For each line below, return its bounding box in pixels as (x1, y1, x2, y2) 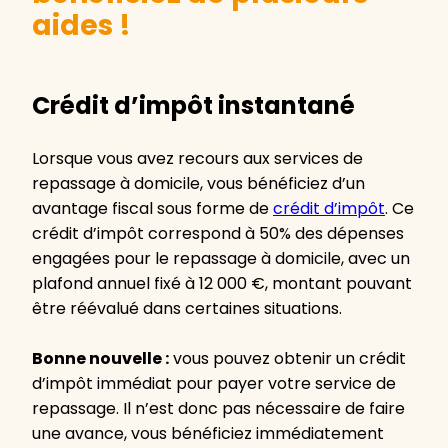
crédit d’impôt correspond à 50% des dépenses (32, 222, 404, 245)
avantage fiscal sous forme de (32, 197, 273, 220)
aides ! (32, 6, 131, 45)
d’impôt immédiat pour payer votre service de (32, 372, 396, 395)
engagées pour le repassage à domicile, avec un (32, 247, 410, 270)
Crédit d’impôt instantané (32, 89, 355, 122)
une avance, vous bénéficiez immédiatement (32, 422, 384, 445)
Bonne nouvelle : (32, 347, 169, 370)
